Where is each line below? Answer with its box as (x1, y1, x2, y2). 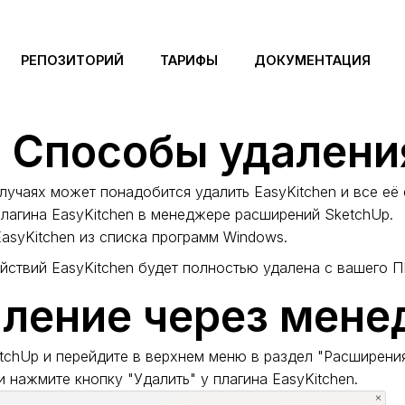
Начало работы (183, 3, 288, 21)
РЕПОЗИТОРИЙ (20, 52, 124, 68)
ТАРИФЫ (159, 52, 218, 68)
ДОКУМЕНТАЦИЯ (253, 52, 371, 68)
